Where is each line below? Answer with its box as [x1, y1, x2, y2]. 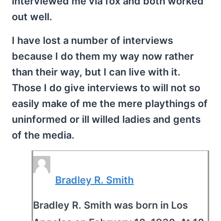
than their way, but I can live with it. [12, 66, 181, 78]
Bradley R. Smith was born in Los [33, 199, 188, 211]
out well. [12, 11, 52, 23]
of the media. [12, 129, 74, 141]
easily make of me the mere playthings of [12, 98, 208, 110]
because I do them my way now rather [12, 50, 194, 62]
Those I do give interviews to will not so [12, 82, 200, 94]
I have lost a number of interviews [12, 35, 173, 46]
